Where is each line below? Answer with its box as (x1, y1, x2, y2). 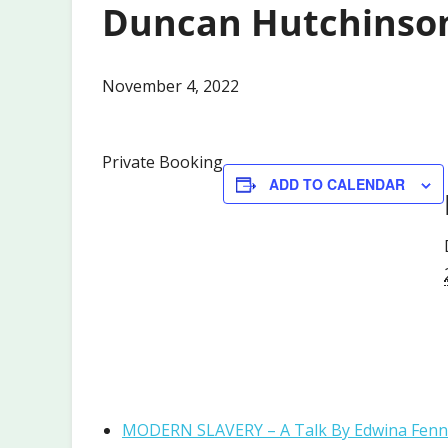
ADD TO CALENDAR (269, 174, 405, 195)
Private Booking (102, 151, 223, 174)
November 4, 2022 (102, 75, 239, 98)
